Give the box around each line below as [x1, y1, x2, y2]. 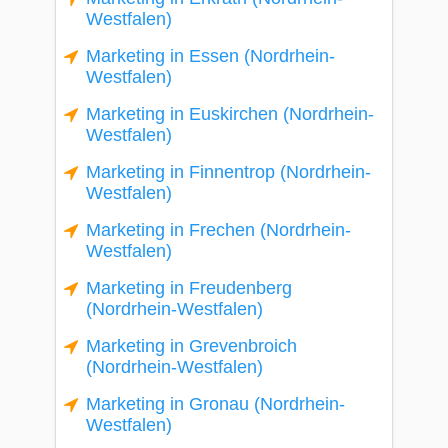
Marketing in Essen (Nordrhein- [86, 46, 335, 66]
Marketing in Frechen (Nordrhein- [86, 220, 351, 240]
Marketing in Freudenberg [86, 278, 292, 298]
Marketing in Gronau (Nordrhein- [86, 394, 345, 414]
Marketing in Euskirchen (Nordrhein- [86, 104, 374, 124]
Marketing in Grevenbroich [86, 336, 297, 356]
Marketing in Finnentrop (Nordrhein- [86, 162, 371, 182]
